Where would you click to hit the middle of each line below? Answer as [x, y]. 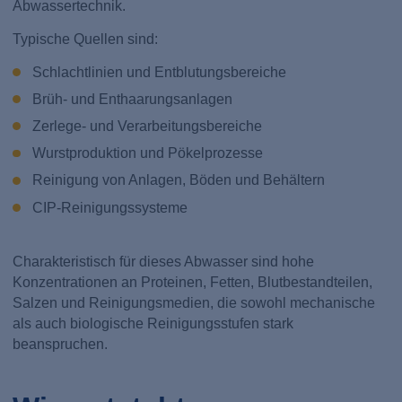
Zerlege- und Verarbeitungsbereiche [147, 127]
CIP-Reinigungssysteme [109, 207]
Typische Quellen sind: [86, 39]
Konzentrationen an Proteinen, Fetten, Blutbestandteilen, [193, 282]
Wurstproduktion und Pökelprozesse [147, 153]
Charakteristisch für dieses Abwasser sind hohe [164, 261]
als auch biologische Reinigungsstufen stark [153, 323]
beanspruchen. [61, 344]
